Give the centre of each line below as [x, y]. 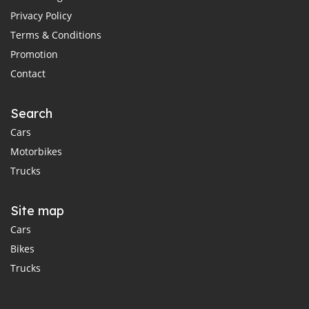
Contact [28, 73]
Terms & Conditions [56, 34]
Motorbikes [36, 151]
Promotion [34, 54]
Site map [37, 210]
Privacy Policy [41, 15]
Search [31, 113]
